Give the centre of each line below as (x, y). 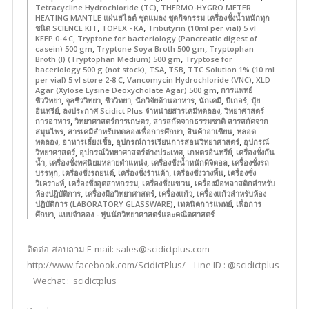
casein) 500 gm (63, 49)
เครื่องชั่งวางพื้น (198, 173)
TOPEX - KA (122, 28)
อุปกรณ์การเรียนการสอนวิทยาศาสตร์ (177, 142)
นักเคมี (210, 100)
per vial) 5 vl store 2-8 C (79, 80)
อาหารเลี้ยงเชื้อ (87, 142)
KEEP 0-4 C (54, 38)
